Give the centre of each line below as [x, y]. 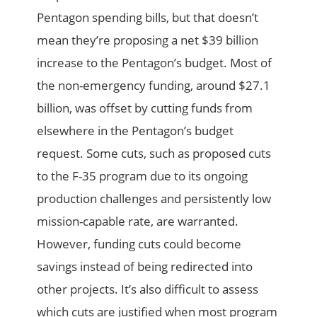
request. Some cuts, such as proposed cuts [154, 153]
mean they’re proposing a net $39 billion [148, 40]
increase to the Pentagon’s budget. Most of [155, 62]
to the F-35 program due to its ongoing [143, 175]
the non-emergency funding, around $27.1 [154, 85]
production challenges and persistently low [154, 198]
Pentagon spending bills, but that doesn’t [148, 17]
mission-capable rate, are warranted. [138, 221]
